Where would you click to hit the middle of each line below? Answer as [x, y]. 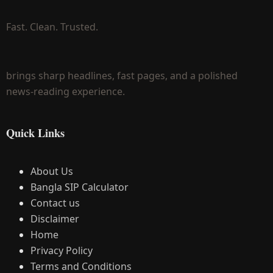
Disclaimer [55, 218]
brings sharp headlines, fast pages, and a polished [122, 76]
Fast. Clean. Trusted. [52, 27]
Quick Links [35, 133]
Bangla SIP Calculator [80, 187]
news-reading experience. [66, 92]
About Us [52, 171]
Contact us [55, 203]
